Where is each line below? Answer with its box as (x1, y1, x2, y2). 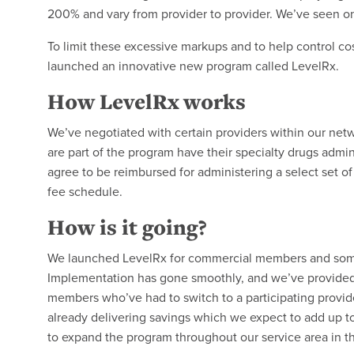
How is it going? (47, 212, 212, 242)
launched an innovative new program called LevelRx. (47, 56, 348, 74)
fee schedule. (47, 182, 129, 200)
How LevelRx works (47, 86, 255, 116)
